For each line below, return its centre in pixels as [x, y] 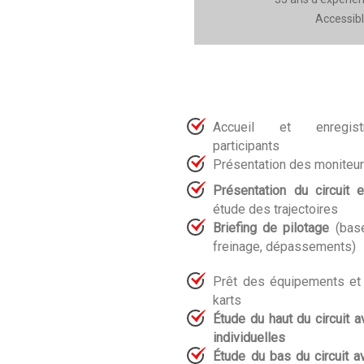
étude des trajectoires [276, 209]
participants [247, 145]
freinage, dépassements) [285, 246]
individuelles [249, 337]
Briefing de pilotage [271, 227]
